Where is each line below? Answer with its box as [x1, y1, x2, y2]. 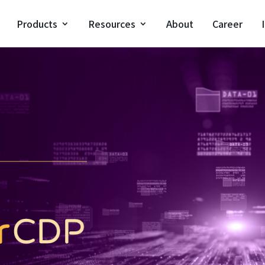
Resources [88, 17, 135, 31]
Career [212, 17, 243, 31]
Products [16, 17, 57, 31]
